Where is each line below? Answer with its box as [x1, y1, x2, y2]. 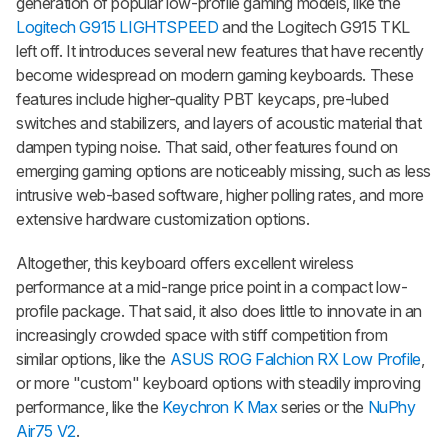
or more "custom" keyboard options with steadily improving [16, 373, 421, 394]
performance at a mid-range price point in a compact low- [16, 277, 408, 298]
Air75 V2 [16, 421, 76, 442]
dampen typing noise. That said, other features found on [16, 137, 399, 158]
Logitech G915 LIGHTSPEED [16, 17, 219, 38]
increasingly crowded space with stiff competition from [16, 325, 388, 346]
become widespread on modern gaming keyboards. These [16, 65, 414, 86]
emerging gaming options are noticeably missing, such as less [16, 161, 432, 182]
